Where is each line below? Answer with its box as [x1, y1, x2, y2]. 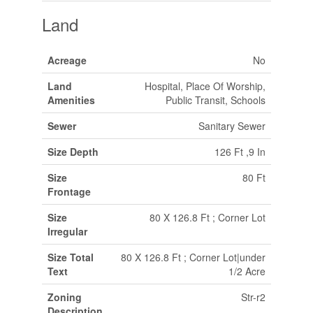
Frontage [47, 184, 91, 198]
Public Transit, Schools [165, 93, 265, 107]
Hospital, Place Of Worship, [144, 79, 265, 93]
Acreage [47, 53, 87, 67]
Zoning [47, 290, 82, 304]
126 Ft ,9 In [214, 145, 265, 159]
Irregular [47, 224, 87, 238]
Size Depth [47, 145, 99, 159]
